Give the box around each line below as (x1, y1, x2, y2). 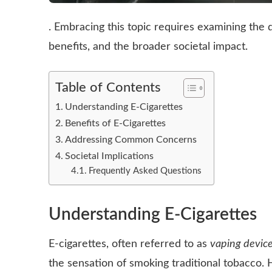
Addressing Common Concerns (65, 135, 197, 144)
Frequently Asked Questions (88, 166, 202, 175)
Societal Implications (65, 151, 154, 161)
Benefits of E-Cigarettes (65, 118, 166, 128)
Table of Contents (55, 81, 161, 94)
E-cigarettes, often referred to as (49, 239, 210, 250)
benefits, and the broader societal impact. (49, 41, 248, 52)
